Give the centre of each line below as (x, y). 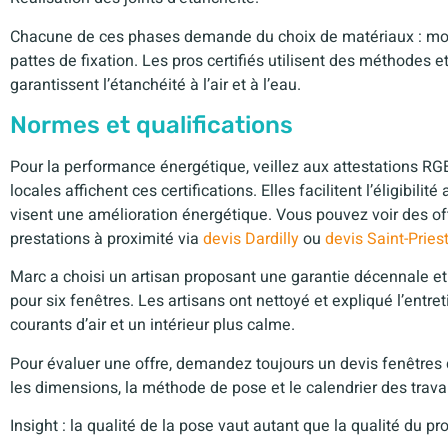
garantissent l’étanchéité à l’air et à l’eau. (155, 84)
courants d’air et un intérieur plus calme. (152, 325)
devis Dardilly (251, 239)
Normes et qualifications (151, 125)
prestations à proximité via (106, 239)
